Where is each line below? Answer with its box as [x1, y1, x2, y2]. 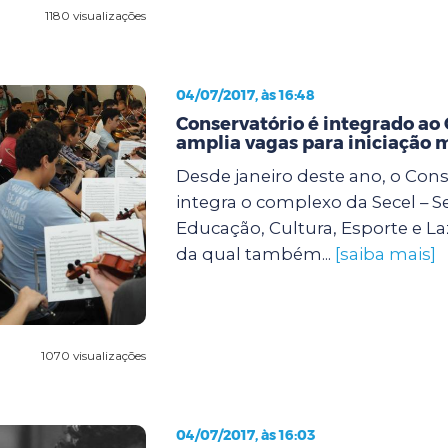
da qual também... [175, 243, 335, 264]
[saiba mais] [334, 243, 436, 264]
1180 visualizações [44, 7, 146, 23]
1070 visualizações [40, 347, 146, 363]
